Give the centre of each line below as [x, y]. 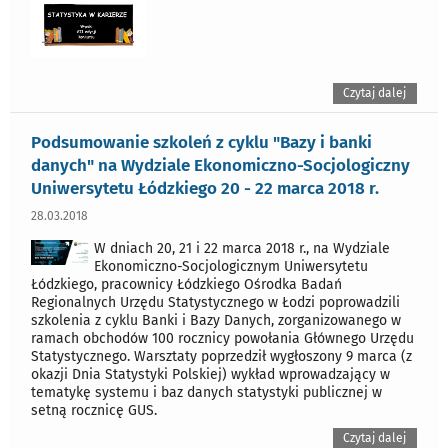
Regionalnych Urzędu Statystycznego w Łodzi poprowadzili [215, 302]
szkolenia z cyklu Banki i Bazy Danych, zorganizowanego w [216, 320]
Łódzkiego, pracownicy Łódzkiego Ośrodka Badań [186, 284]
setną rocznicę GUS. [94, 410]
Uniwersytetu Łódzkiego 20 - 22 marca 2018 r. [205, 187]
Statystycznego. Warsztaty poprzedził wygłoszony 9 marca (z [221, 356]
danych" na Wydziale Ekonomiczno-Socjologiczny [220, 164]
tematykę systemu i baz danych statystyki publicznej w [206, 392]
